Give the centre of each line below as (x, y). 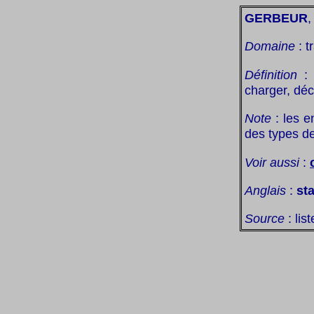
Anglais (265, 190)
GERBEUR (276, 18)
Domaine (270, 46)
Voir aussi (272, 162)
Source (265, 219)
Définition (271, 74)
